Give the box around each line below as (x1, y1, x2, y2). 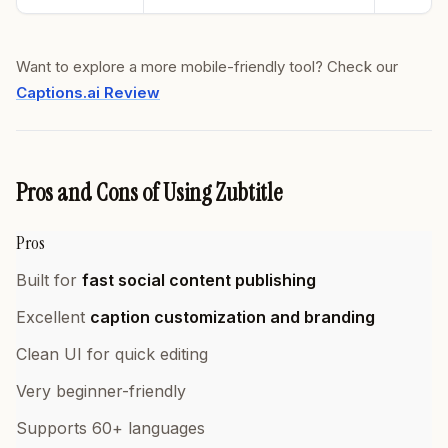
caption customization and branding (90, 307, 375, 327)
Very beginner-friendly (16, 381, 186, 401)
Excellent (16, 307, 90, 327)
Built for (16, 270, 82, 290)
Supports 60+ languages (16, 418, 205, 438)
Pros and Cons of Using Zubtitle (16, 177, 282, 208)
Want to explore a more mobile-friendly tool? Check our (16, 57, 398, 76)
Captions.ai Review (16, 83, 160, 102)
